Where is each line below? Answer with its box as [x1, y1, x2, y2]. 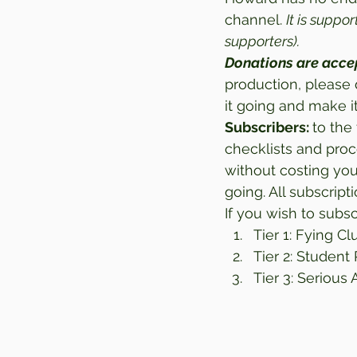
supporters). [225, 33, 300, 50]
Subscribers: [225, 119, 312, 136]
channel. [225, 11, 286, 29]
